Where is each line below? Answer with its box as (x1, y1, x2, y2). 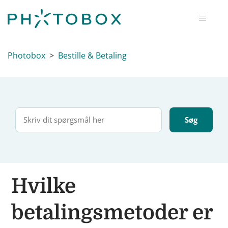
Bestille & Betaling (58, 50, 127, 61)
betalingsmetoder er (11, 201, 213, 224)
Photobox (8, 50, 45, 61)
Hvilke (11, 175, 76, 198)
